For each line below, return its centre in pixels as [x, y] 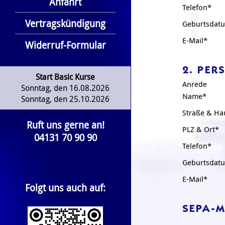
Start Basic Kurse [65, 77]
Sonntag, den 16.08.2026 [65, 88]
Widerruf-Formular [65, 45]
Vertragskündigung [65, 23]
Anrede [195, 84]
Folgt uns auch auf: [65, 188]
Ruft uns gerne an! [65, 125]
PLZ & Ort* [201, 129]
